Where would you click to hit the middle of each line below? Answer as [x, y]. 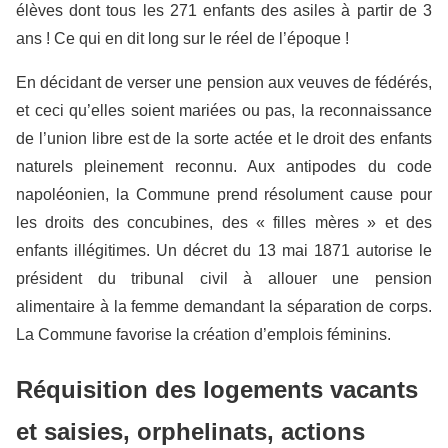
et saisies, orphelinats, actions [190, 432]
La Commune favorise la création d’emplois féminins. [203, 335]
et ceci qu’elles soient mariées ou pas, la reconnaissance [224, 111]
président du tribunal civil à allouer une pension [224, 279]
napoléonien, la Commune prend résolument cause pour [224, 195]
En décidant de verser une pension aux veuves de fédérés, [224, 83]
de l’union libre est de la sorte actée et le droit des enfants [224, 139]
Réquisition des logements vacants [217, 390]
